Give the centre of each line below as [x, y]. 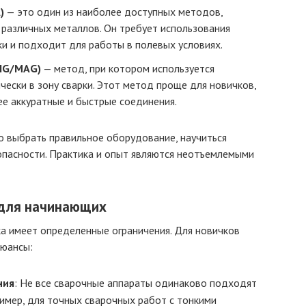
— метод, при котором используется [128, 69]
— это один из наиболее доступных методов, [113, 12]
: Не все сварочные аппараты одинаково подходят [136, 282]
